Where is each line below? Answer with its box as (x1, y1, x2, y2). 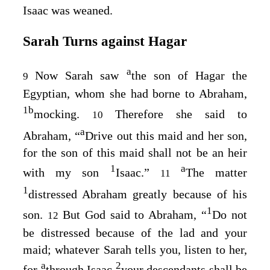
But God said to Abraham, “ (62, 207, 207, 221)
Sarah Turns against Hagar (23, 33, 187, 49)
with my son (23, 166, 110, 180)
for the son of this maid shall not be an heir (23, 145, 247, 159)
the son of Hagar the (131, 69, 247, 83)
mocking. (34, 107, 92, 121)
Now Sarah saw (35, 69, 127, 83)
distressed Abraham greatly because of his (28, 187, 247, 201)
